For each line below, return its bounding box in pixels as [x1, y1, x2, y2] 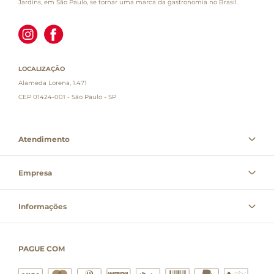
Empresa [18, 168, 52, 177]
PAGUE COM [18, 243, 65, 253]
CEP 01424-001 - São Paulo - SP [18, 92, 116, 101]
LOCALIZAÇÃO [18, 64, 65, 73]
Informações [18, 201, 67, 211]
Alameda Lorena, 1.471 [18, 78, 87, 87]
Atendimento [18, 134, 70, 144]
